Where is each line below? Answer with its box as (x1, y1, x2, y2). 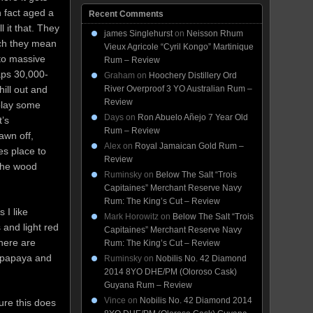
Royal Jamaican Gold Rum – (135, 141, 244, 151)
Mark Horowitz (104, 212, 159, 221)
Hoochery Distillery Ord (149, 71, 237, 80)
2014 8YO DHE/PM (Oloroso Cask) (104, 267, 237, 277)
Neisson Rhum (187, 29, 243, 38)
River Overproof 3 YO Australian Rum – (104, 84, 252, 94)
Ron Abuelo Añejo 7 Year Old (138, 112, 248, 122)
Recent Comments (89, 9, 163, 19)
